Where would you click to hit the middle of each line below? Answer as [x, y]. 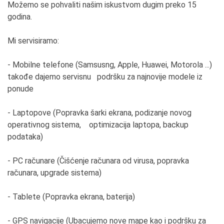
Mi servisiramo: [34, 40]
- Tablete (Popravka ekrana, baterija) [71, 196]
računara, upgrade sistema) [54, 172]
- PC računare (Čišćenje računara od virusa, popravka [98, 160]
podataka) [25, 136]
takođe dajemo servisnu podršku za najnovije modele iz [105, 76]
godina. [20, 16]
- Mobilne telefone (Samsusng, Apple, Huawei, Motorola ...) [110, 64]
